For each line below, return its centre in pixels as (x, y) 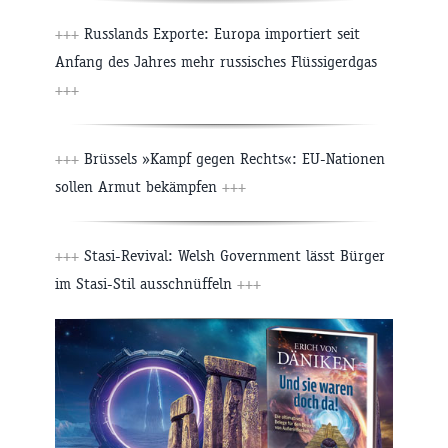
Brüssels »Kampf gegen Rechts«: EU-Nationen (232, 158)
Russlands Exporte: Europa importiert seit (219, 33)
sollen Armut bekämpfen (138, 186)
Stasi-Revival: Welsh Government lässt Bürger (232, 255)
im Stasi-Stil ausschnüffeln (146, 283)
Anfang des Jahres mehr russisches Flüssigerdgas (216, 61)
